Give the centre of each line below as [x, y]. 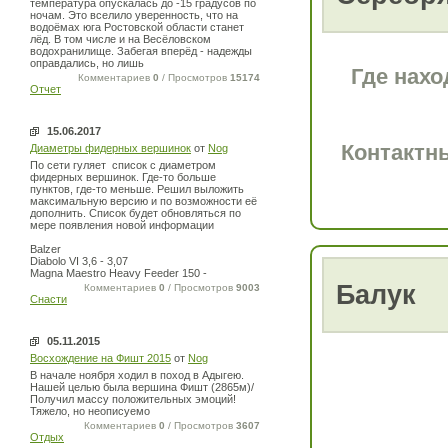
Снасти [48, 299]
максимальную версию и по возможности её [143, 201]
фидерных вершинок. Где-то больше [123, 177]
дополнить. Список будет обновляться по [135, 213]
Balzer [45, 249]
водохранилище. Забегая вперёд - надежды [141, 51]
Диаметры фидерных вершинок [110, 148]
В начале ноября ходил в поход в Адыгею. [137, 375]
